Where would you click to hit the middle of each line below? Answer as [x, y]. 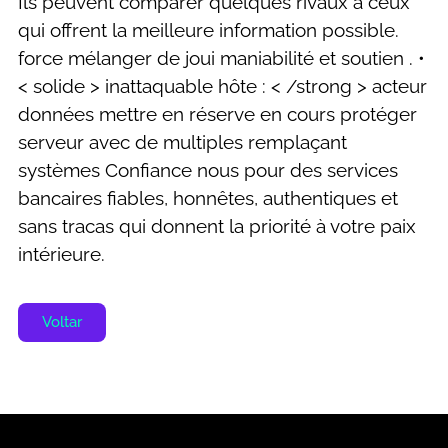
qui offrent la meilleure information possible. [208, 30]
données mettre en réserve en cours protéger [217, 114]
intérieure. [61, 254]
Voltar [62, 321]
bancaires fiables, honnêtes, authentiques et [208, 198]
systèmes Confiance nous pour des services [208, 170]
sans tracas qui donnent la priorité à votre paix [217, 226]
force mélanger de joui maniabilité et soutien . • [221, 58]
